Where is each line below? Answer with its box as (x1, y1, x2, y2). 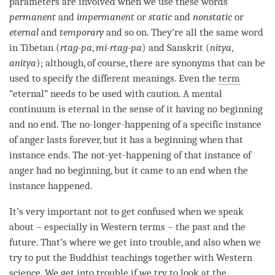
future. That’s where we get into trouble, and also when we (9, 236, 261, 248)
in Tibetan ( (9, 41, 60, 53)
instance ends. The (9, 149, 91, 161)
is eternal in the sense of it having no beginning (56, 103, 263, 115)
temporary (60, 26, 104, 38)
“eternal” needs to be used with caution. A (9, 87, 192, 99)
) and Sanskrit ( (142, 41, 210, 53)
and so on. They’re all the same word (104, 26, 263, 38)
